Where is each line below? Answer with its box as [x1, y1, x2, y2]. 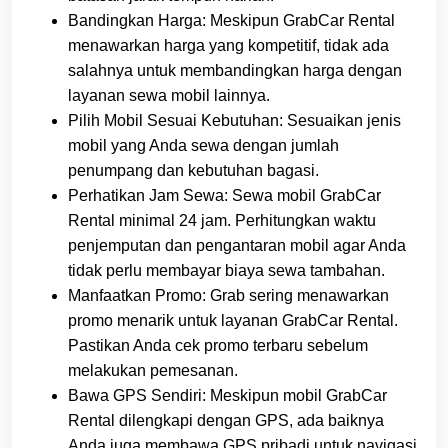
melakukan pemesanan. [68, 362, 238, 380]
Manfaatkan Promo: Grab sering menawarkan [68, 287, 389, 305]
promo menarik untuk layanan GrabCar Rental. [68, 312, 398, 330]
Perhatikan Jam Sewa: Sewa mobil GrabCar [68, 187, 381, 205]
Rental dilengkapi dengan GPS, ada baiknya [68, 412, 384, 430]
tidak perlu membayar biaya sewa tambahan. [68, 262, 385, 280]
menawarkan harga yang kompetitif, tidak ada [68, 37, 389, 55]
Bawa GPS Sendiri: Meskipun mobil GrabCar [68, 387, 387, 405]
